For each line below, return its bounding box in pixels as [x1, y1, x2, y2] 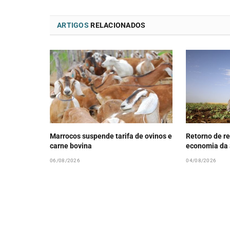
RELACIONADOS [88, 21, 146, 30]
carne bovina [50, 141, 92, 150]
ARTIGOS [57, 21, 89, 30]
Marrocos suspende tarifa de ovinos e [50, 131, 172, 140]
